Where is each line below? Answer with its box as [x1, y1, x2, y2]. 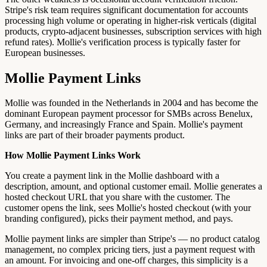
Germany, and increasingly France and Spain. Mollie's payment [5, 119, 243, 130]
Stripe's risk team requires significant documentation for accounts [5, 4, 248, 15]
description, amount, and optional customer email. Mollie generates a [5, 181, 262, 192]
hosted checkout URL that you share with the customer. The [5, 192, 230, 203]
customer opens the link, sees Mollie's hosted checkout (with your [5, 203, 251, 213]
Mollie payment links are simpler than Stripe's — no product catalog [5, 234, 260, 244]
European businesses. [5, 47, 85, 58]
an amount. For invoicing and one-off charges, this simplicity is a [5, 255, 248, 266]
